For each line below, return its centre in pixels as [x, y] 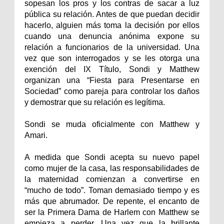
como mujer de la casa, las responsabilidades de [112, 168]
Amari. [36, 135]
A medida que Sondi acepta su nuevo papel [112, 157]
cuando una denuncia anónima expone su [112, 36]
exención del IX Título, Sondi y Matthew [112, 69]
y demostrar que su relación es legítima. [95, 102]
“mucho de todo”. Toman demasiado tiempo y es [112, 190]
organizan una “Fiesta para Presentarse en [112, 80]
